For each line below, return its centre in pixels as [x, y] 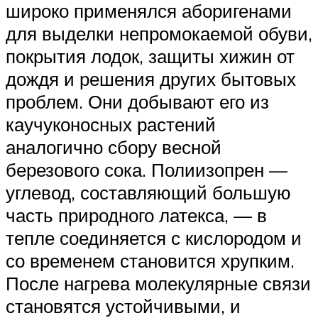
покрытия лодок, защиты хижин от [150, 56]
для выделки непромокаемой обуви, [159, 33]
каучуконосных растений [111, 124]
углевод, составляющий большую [148, 192]
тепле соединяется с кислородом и [154, 237]
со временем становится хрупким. [150, 260]
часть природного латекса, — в [136, 215]
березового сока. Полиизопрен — [147, 169]
